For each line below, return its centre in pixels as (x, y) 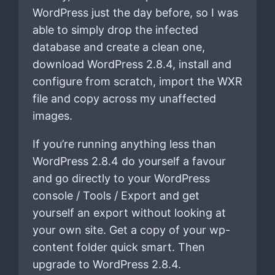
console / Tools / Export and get (116, 195)
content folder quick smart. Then (118, 247)
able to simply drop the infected (115, 29)
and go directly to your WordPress (121, 178)
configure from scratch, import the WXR (137, 81)
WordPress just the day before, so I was (135, 12)
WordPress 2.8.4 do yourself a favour (129, 161)
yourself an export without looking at (129, 212)
